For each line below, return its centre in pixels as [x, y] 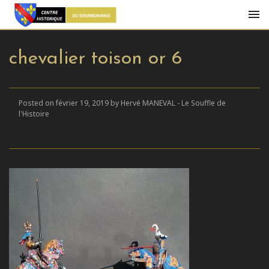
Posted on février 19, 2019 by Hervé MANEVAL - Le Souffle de [122, 103]
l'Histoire [34, 114]
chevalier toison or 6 [95, 59]
